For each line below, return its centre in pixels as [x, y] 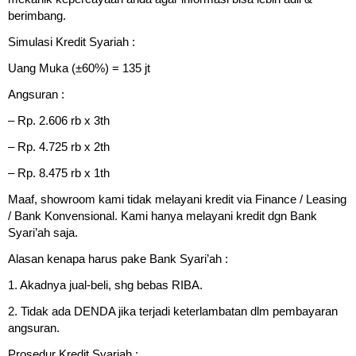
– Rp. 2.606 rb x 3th [59, 121]
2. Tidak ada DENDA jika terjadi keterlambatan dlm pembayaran [173, 311]
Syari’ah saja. [43, 233]
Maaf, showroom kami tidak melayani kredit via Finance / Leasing [177, 199]
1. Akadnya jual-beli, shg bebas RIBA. [105, 285]
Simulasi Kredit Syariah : [72, 42]
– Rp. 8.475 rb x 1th [59, 173]
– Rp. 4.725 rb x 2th [59, 147]
